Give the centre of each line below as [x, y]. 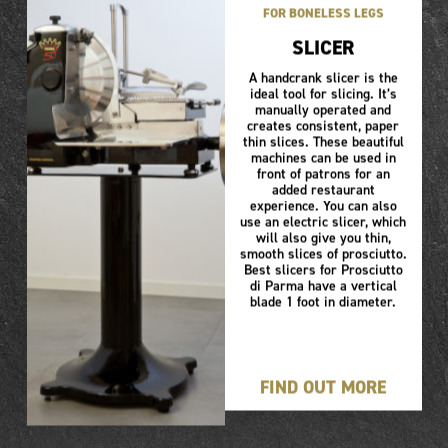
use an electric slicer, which [323, 222]
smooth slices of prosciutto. [323, 254]
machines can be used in [323, 158]
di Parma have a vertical [323, 286]
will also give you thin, [323, 238]
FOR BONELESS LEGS [323, 13]
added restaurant [323, 190]
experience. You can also [323, 206]
